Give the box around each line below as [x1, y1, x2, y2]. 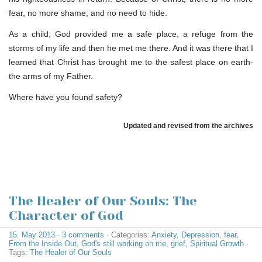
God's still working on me [81, 239, 166, 248]
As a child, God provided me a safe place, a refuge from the [9, 29, 253, 39]
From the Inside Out [9, 239, 77, 248]
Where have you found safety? [9, 92, 122, 102]
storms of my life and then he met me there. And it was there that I [9, 43, 253, 53]
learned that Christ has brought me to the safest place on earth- [9, 57, 253, 67]
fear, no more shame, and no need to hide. [9, 8, 167, 18]
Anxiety [151, 230, 177, 239]
